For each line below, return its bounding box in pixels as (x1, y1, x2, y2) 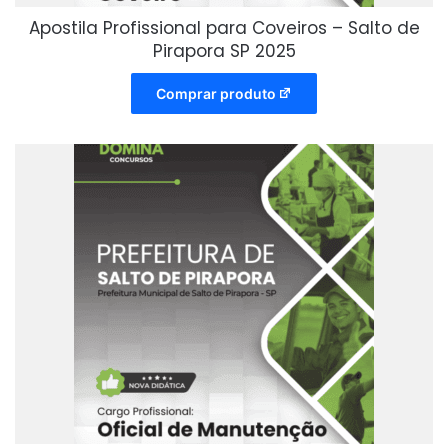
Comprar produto (155, 84, 276, 102)
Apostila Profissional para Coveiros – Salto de (28, 15, 420, 40)
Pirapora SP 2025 (152, 38, 296, 63)
